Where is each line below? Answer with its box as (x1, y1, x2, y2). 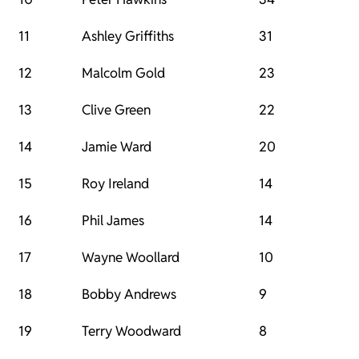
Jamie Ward (82, 138, 151, 156)
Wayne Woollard (82, 248, 179, 267)
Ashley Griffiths (82, 27, 174, 46)
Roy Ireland (82, 175, 149, 193)
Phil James (82, 212, 144, 230)
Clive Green (82, 101, 151, 119)
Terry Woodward (82, 322, 181, 341)
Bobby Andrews (82, 285, 176, 304)
